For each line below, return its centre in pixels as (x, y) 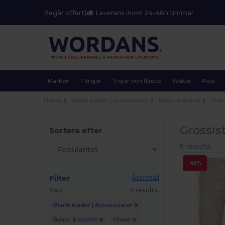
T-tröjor (91, 81)
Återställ (146, 178)
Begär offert (64, 13)
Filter (60, 178)
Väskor (182, 81)
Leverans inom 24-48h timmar (145, 13)
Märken (59, 81)
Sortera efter (76, 131)
